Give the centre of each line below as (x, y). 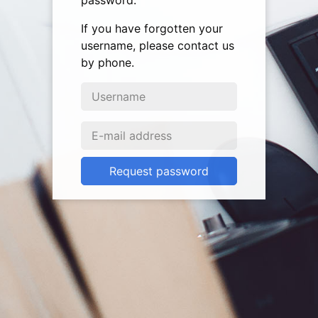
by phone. (108, 63)
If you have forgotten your (152, 29)
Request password (159, 171)
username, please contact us (158, 46)
